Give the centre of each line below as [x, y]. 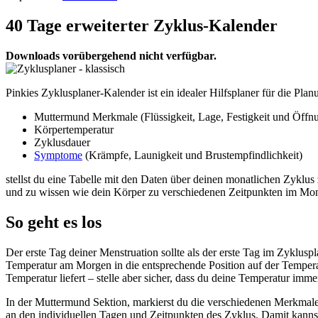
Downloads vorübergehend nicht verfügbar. [111, 56]
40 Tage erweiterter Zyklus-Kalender [142, 26]
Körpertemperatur [74, 130]
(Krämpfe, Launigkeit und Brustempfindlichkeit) [192, 155]
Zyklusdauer [62, 143]
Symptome [58, 155]
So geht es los [54, 222]
